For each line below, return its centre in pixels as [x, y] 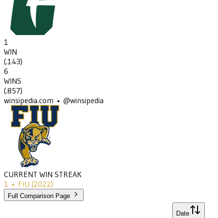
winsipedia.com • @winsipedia [54, 100]
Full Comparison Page [39, 196]
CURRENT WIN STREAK [43, 174]
